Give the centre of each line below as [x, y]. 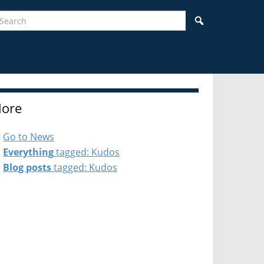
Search [218, 19]
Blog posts [27, 168]
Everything [29, 152]
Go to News [29, 137]
